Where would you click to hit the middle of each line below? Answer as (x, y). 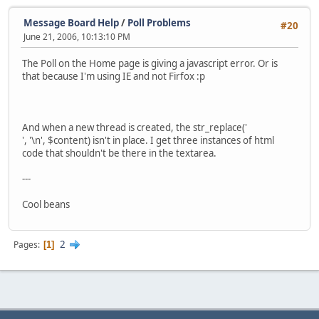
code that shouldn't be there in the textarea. (119, 153)
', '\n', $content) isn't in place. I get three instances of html (148, 141)
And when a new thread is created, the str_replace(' (135, 128)
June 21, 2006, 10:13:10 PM (77, 37)
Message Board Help (71, 23)
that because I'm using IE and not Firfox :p (114, 77)
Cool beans (46, 205)
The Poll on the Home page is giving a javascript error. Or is (150, 64)
